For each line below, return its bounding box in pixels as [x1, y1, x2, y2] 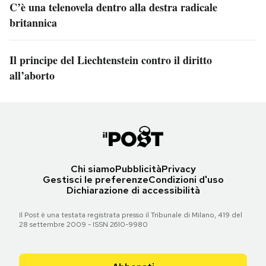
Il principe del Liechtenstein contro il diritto [9, 52, 212, 68]
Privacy [161, 162, 196, 175]
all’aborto [9, 67, 55, 83]
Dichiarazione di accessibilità [66, 183, 200, 197]
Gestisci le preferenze [42, 173, 148, 186]
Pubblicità [115, 162, 161, 175]
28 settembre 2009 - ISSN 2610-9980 [19, 219, 148, 229]
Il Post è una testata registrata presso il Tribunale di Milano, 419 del [19, 210, 242, 220]
